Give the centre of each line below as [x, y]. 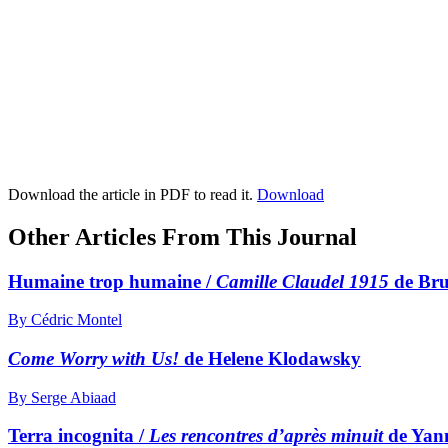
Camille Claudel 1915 [302, 281]
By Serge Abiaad [62, 397]
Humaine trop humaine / [112, 281]
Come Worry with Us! [93, 358]
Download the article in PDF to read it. [132, 194]
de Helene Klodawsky [270, 358]
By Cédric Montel [65, 320]
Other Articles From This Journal [182, 236]
